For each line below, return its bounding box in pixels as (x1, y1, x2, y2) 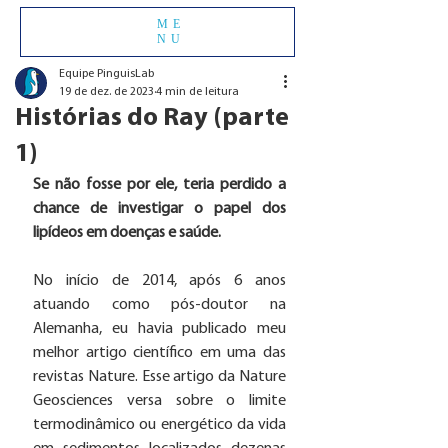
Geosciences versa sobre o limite (33, 393, 286, 409)
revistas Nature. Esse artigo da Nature (33, 369, 286, 385)
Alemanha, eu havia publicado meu (33, 321, 286, 337)
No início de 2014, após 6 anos (33, 273, 286, 289)
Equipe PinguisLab (59, 68, 154, 80)
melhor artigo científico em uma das (33, 345, 286, 361)
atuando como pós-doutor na (33, 297, 286, 313)
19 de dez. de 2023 (59, 86, 154, 98)
